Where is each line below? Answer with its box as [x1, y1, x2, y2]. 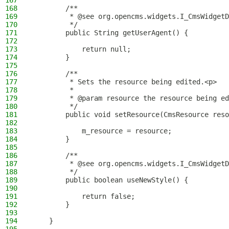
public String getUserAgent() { [33, 29, 188, 37]
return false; [33, 192, 135, 200]
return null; [33, 45, 131, 53]
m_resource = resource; [33, 127, 172, 135]
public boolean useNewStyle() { [33, 176, 188, 184]
